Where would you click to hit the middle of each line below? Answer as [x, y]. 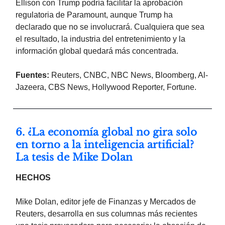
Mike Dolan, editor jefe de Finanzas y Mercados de [106, 202]
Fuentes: [32, 75]
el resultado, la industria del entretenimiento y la [100, 39]
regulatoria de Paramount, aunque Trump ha [94, 15]
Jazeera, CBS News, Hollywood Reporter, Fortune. [106, 87]
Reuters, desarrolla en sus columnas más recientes [106, 214]
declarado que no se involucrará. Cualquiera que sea [110, 27]
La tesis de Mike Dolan [74, 157]
